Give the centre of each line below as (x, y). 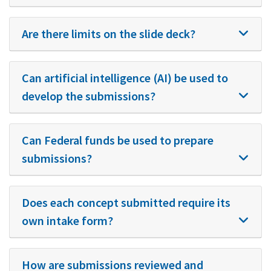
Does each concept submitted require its (126, 202)
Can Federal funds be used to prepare (118, 140)
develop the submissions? (89, 96)
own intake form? (67, 220)
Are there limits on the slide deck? (109, 34)
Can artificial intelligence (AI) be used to (125, 78)
